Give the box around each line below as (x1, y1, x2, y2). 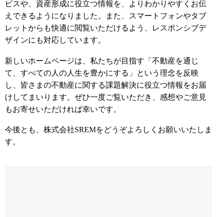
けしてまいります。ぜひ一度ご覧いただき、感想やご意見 (5, 93, 206, 101)
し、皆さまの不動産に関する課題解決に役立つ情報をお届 (5, 80, 206, 89)
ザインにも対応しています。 (5, 35, 106, 44)
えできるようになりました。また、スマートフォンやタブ (5, 11, 206, 20)
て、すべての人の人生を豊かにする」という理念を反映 (5, 68, 199, 77)
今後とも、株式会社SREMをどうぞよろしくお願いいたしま (5, 125, 212, 134)
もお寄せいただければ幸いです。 (5, 105, 121, 113)
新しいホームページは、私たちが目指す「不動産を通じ (5, 56, 199, 65)
